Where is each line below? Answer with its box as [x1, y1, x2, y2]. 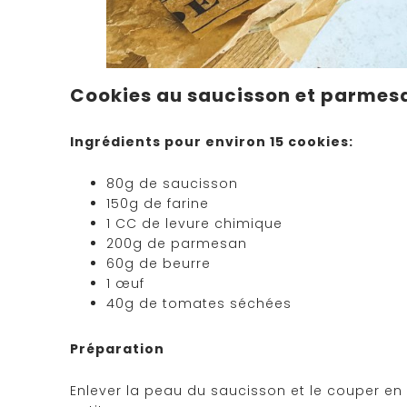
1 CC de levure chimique [106, 214, 283, 233]
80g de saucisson [106, 174, 238, 193]
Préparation [70, 340, 164, 358]
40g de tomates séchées [106, 294, 292, 313]
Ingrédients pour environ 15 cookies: [70, 133, 353, 151]
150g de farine [106, 194, 209, 213]
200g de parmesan [106, 234, 247, 253]
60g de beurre [106, 254, 211, 273]
